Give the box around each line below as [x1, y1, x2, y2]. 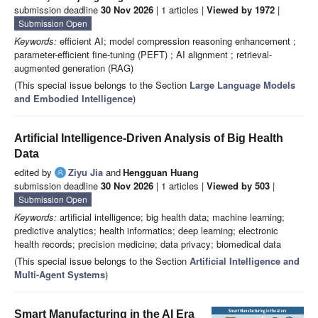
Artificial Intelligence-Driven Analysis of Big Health [14, 132, 283, 145]
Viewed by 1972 [207, 3, 275, 17]
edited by [14, 165, 55, 180]
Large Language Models [190, 78, 295, 92]
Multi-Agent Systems [14, 268, 105, 282]
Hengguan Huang [123, 165, 199, 180]
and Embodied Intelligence [14, 92, 133, 106]
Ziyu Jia [68, 165, 103, 180]
